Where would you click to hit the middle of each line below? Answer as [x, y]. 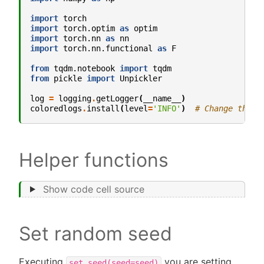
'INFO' [167, 108]
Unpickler [141, 78]
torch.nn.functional [108, 48]
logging [75, 98]
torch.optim [89, 28]
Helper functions [94, 160]
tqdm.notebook [84, 68]
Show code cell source [93, 189]
